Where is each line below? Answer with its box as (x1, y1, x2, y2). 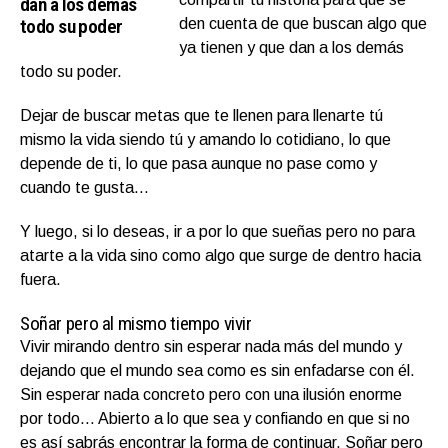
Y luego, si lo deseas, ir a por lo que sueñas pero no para (20, 222, 415, 240)
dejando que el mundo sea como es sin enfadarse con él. (20, 361, 415, 379)
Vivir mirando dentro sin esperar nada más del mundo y (20, 337, 402, 355)
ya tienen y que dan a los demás (179, 38, 405, 56)
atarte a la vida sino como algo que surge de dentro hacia (20, 246, 421, 264)
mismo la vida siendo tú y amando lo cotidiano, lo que (20, 130, 391, 148)
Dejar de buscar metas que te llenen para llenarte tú (20, 106, 383, 124)
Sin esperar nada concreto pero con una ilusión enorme (20, 385, 402, 403)
